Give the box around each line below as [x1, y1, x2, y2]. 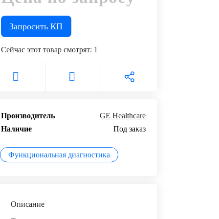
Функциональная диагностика [8, 151, 110, 159]
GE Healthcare [100, 111, 146, 120]
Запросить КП [9, 22, 63, 31]
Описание [10, 200, 44, 208]
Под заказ [113, 125, 146, 133]
